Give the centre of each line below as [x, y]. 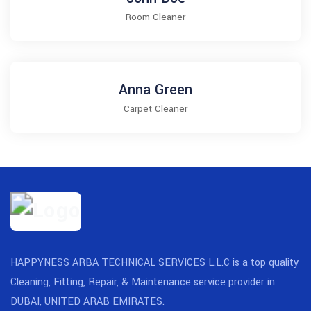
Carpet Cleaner [155, 109]
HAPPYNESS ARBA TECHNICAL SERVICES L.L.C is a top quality [154, 263]
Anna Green [155, 90]
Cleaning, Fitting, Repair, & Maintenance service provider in [143, 283]
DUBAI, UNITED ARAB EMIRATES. [87, 302]
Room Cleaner [155, 17]
